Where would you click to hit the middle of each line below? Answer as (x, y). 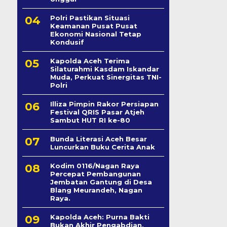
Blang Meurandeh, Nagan (96, 190)
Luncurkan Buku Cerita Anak (102, 147)
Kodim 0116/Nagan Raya (94, 166)
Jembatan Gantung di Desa (101, 182)
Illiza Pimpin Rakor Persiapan (104, 104)
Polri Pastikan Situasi (90, 18)
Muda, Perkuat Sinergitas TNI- (106, 77)
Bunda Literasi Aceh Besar (98, 139)
